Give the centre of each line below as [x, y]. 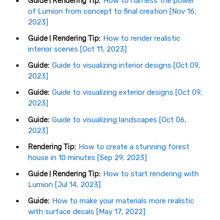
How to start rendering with [151, 174]
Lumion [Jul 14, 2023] [64, 185]
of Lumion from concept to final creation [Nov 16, [112, 11]
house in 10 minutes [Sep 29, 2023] [87, 157]
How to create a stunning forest [134, 147]
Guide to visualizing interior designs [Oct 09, [126, 66]
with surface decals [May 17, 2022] [87, 212]
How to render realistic [142, 39]
